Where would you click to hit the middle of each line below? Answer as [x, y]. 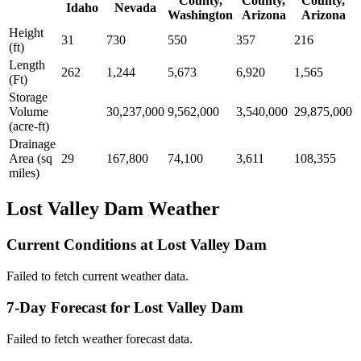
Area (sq [31, 158]
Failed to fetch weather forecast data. [100, 338]
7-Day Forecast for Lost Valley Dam [125, 307]
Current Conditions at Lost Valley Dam [137, 245]
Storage [28, 97]
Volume [29, 111]
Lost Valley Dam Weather [113, 209]
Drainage [32, 143]
